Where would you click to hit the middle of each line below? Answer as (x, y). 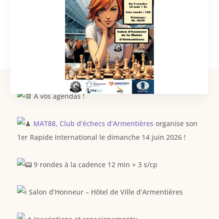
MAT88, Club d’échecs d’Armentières (93, 124)
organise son (175, 124)
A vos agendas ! (58, 96)
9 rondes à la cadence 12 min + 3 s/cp (94, 165)
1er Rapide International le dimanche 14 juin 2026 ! (101, 137)
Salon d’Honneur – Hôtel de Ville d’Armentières (105, 192)
